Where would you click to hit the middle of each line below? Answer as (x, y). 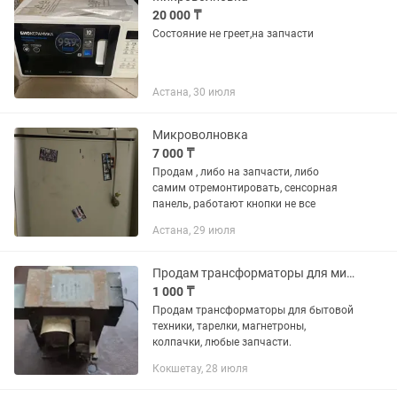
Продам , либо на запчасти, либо (236, 172)
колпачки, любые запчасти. (222, 342)
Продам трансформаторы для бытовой (253, 310)
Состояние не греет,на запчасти (233, 34)
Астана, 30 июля (194, 92)
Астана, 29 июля (194, 230)
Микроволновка (200, 135)
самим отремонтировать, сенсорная (245, 188)
